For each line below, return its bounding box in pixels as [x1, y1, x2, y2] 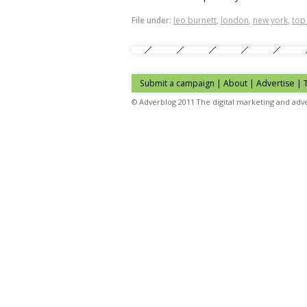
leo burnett [173, 14, 217, 26]
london [221, 14, 249, 26]
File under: [132, 14, 171, 26]
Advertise [256, 77, 295, 89]
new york [253, 14, 288, 26]
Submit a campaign [140, 77, 214, 89]
